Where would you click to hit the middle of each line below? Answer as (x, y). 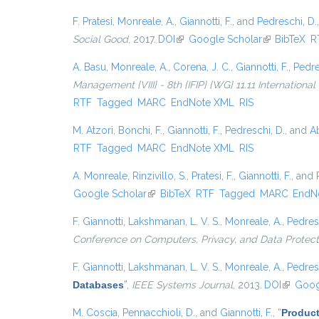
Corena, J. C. (202, 67)
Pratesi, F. (213, 176)
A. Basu (89, 67)
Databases (98, 285)
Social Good (100, 39)
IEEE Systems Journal (182, 285)
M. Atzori (93, 130)
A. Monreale (100, 176)
